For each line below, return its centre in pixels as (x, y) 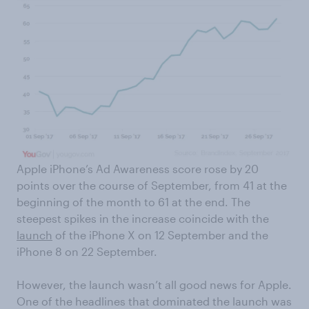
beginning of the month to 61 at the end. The (133, 202)
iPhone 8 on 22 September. (87, 252)
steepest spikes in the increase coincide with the (143, 219)
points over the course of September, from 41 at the (152, 186)
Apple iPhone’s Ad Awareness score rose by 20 (138, 169)
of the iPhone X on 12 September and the (160, 235)
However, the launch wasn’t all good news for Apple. (154, 285)
